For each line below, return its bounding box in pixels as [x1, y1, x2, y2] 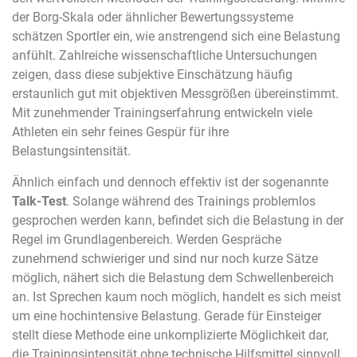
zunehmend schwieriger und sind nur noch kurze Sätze [12, 251, 318, 267]
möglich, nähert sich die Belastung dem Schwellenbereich [12, 270, 334, 286]
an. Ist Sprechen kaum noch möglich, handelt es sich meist [12, 289, 341, 305]
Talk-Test [12, 194, 66, 210]
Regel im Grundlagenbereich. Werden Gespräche [12, 232, 281, 248]
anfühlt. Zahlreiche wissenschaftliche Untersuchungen [12, 48, 317, 64]
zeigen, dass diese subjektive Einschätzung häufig [12, 67, 292, 83]
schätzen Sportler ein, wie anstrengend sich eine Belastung [12, 29, 340, 45]
